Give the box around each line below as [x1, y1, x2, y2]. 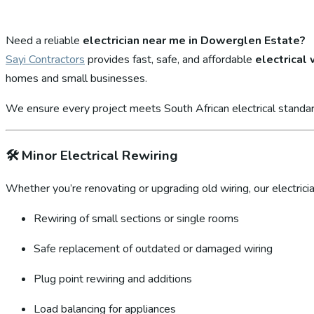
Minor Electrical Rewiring [22, 146, 178, 165]
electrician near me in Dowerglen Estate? [83, 32, 306, 48]
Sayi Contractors [6, 51, 85, 67]
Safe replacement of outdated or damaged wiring [34, 241, 273, 257]
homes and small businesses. [6, 70, 147, 86]
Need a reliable [6, 32, 83, 48]
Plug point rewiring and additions [34, 271, 192, 287]
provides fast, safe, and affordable [85, 51, 255, 67]
